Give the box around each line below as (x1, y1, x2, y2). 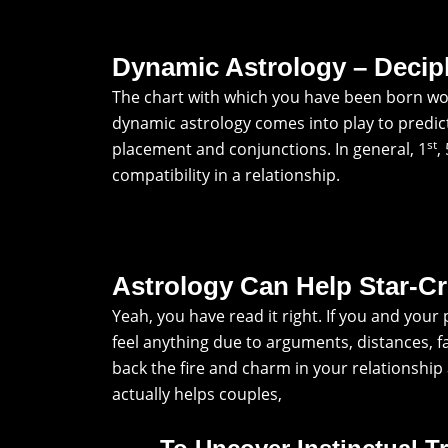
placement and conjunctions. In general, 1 (112, 137, 427, 160)
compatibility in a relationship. (112, 163, 340, 186)
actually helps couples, (112, 382, 282, 405)
